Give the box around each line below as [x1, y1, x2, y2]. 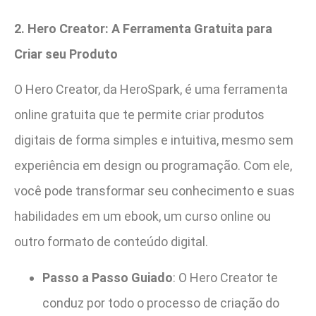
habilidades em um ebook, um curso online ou [14, 209, 271, 224]
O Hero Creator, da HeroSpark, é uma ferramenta [14, 82, 288, 97]
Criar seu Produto [14, 46, 118, 61]
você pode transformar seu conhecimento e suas [14, 183, 295, 199]
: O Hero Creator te [173, 269, 278, 285]
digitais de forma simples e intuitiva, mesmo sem [14, 133, 293, 148]
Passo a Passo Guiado [42, 269, 173, 285]
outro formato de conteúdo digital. [14, 234, 208, 250]
